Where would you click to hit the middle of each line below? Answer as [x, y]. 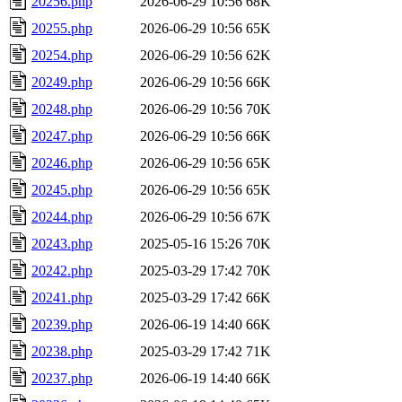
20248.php [62, 109]
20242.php [62, 270]
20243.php [62, 243]
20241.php [62, 297]
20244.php [62, 216]
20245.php [62, 189]
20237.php [62, 378]
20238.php [62, 351]
